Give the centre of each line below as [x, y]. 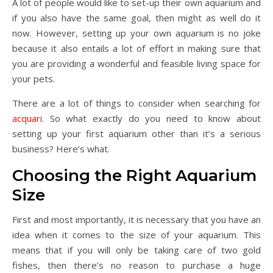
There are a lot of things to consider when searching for [136, 103]
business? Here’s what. [61, 148]
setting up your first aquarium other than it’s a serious [136, 133]
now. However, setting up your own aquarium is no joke [136, 33]
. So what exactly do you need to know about [151, 118]
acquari [27, 118]
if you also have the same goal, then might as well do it [136, 17]
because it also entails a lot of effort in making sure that [136, 48]
